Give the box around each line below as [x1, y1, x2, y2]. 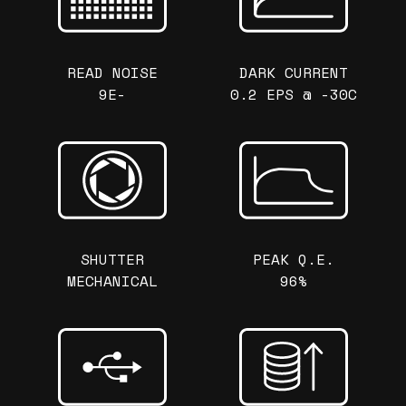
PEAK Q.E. [253, 247, 334, 270]
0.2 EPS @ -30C [230, 82, 357, 105]
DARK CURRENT [239, 61, 348, 83]
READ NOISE [67, 61, 158, 83]
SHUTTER [81, 247, 144, 270]
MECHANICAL [67, 269, 158, 292]
